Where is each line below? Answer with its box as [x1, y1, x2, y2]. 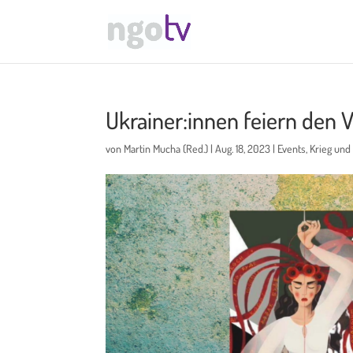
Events [277, 142, 307, 155]
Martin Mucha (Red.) [124, 142, 209, 155]
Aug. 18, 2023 [215, 142, 271, 155]
